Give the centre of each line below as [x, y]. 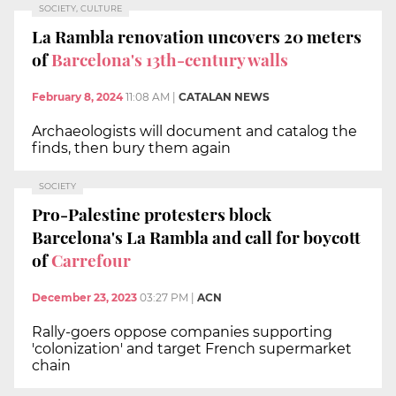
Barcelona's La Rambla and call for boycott [196, 237]
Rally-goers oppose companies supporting [182, 331]
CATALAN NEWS [224, 96]
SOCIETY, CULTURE [80, 8]
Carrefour [91, 260]
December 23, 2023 [84, 297]
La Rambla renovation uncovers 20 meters [197, 37]
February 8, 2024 [77, 96]
